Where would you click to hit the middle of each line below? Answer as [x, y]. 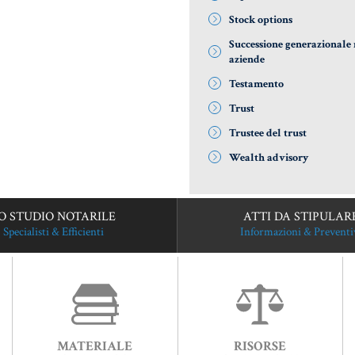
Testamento [256, 84]
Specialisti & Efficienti [53, 232]
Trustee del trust [268, 134]
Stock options [261, 20]
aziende [247, 60]
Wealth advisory [269, 158]
